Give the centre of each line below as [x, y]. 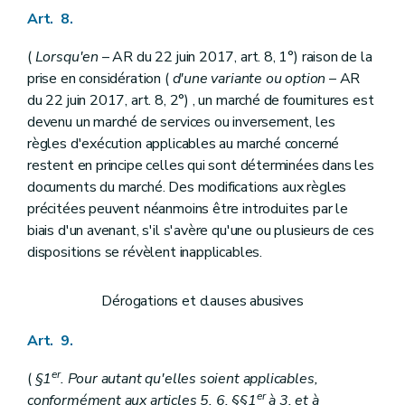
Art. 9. [50, 340]
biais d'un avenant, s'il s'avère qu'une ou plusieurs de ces [201, 230]
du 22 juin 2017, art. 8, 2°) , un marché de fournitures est [201, 100]
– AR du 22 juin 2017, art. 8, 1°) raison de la [235, 57]
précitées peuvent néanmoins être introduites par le [188, 208]
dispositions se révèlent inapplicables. [145, 252]
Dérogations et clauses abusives [202, 301]
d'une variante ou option [249, 78]
